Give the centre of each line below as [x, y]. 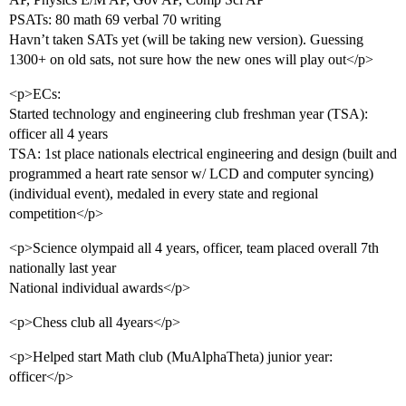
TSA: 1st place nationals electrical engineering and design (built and [203, 154]
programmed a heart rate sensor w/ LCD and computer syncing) [191, 174]
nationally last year [63, 268]
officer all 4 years [58, 134]
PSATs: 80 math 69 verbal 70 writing [115, 20]
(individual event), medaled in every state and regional [164, 194]
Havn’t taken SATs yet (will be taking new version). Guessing [186, 40]
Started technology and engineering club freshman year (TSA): [188, 114]
